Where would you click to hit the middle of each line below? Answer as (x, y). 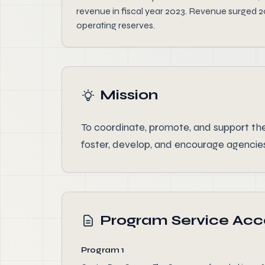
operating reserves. (116, 25)
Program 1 (103, 250)
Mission (129, 95)
